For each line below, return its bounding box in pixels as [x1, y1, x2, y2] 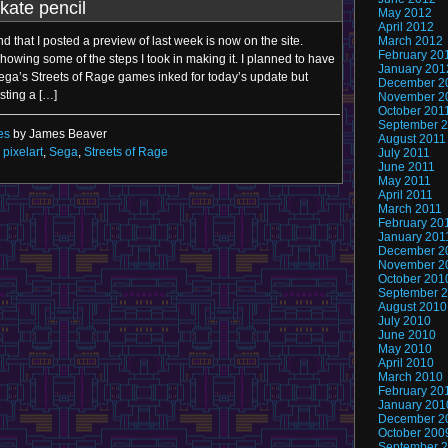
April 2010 [378, 356, 434, 370]
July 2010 [378, 314, 431, 328]
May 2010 [378, 342, 432, 356]
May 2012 [378, 6, 432, 20]
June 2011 [378, 160, 435, 174]
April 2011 [378, 188, 433, 202]
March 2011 [378, 202, 442, 216]
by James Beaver [10, 127, 107, 141]
